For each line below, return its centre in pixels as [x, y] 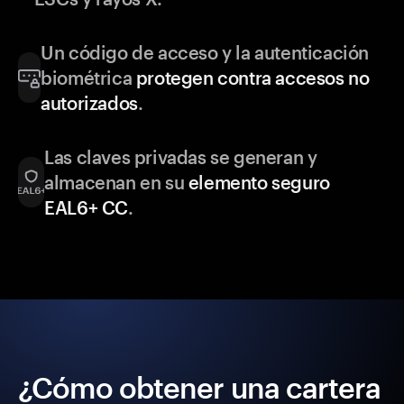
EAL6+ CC [87, 208]
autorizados [89, 103]
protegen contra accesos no [252, 78]
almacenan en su [116, 183]
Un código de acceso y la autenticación [205, 53]
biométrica [88, 78]
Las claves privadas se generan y [181, 157]
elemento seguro [259, 183]
